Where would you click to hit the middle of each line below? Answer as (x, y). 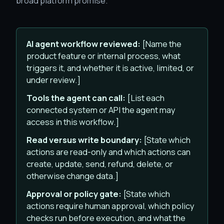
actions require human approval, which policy (110, 206)
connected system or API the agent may (101, 110)
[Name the (161, 44)
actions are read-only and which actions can (108, 152)
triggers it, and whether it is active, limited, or (110, 68)
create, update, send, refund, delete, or (100, 164)
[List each (145, 98)
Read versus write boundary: (84, 140)
